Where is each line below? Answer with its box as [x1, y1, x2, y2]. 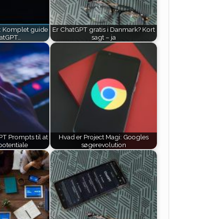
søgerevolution [81, 141, 126, 149]
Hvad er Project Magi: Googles [59, 133, 149, 141]
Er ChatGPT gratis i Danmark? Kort [52, 25, 155, 34]
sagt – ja [91, 33, 116, 42]
